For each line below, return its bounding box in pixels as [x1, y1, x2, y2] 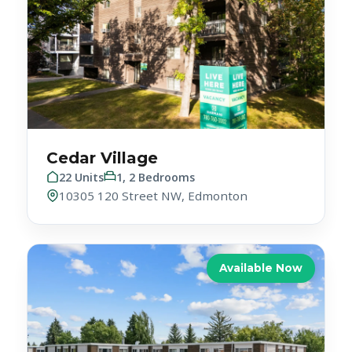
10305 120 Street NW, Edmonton [59, 157, 248, 174]
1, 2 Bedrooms [116, 139, 196, 155]
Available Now [218, 231, 302, 244]
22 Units [59, 139, 104, 155]
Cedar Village [46, 118, 159, 137]
